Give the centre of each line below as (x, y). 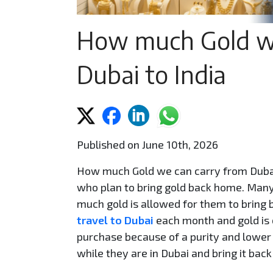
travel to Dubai (115, 220)
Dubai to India (151, 74)
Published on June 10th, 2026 (147, 144)
